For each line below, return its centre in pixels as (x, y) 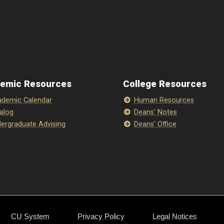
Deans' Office (155, 124)
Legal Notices (174, 216)
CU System (30, 216)
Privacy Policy (101, 216)
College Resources (165, 84)
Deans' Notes (155, 112)
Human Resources (164, 100)
